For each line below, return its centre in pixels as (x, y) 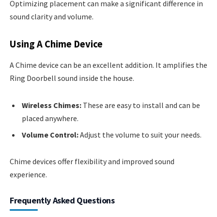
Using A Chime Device (56, 44)
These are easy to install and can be (141, 105)
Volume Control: (50, 134)
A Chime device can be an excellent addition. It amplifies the (108, 65)
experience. (28, 175)
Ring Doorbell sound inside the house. (72, 78)
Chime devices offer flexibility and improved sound (92, 162)
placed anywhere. (50, 118)
